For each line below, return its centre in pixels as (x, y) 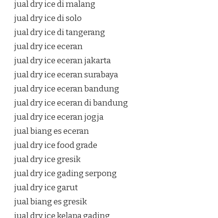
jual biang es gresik (51, 202)
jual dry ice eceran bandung (67, 89)
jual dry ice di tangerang (60, 33)
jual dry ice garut (46, 188)
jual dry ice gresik (47, 160)
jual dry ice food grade (56, 145)
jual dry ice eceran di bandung (71, 103)
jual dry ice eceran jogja (59, 117)
